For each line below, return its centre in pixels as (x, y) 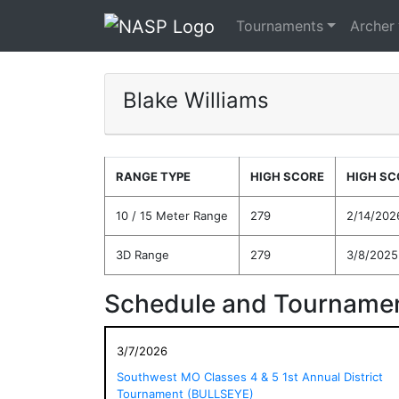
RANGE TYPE (153, 176)
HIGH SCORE (287, 176)
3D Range (142, 254)
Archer (372, 25)
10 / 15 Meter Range (172, 215)
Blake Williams (196, 100)
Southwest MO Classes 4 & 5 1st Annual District (250, 376)
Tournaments (280, 25)
